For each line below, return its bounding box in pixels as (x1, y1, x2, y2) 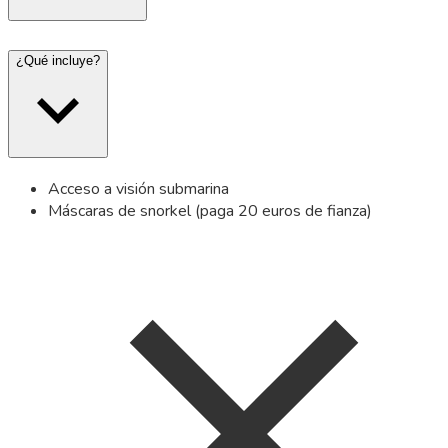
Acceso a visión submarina (48, 178, 229, 201)
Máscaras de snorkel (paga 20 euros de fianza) (48, 200, 372, 223)
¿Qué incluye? (16, 53, 100, 69)
